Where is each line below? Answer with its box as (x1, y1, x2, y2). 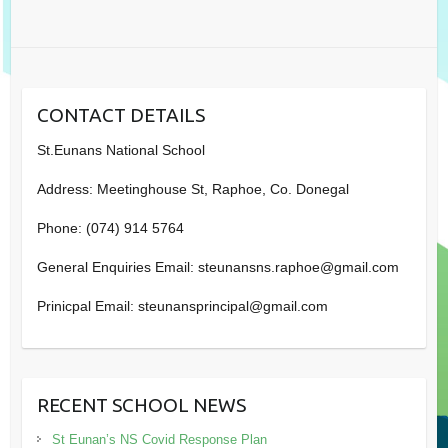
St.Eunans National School (36, 142, 205, 159)
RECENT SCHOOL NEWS (36, 394, 246, 417)
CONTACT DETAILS (36, 104, 205, 127)
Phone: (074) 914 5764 (36, 220, 184, 237)
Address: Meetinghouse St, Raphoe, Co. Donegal (36, 181, 349, 198)
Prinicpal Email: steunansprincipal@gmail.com (36, 298, 328, 315)
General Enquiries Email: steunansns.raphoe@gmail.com (36, 259, 399, 276)
